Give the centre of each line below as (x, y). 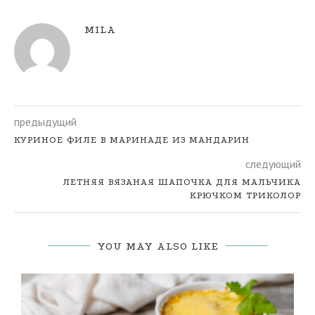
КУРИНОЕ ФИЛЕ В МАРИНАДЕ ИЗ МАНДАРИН (132, 140)
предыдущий (45, 122)
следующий (273, 164)
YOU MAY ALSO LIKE (157, 246)
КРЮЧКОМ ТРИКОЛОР (245, 195)
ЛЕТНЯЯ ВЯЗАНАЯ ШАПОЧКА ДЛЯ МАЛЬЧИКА (182, 182)
